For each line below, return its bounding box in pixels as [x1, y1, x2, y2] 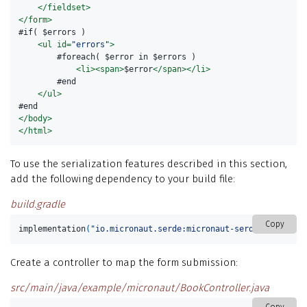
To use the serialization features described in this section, [10, 158, 287, 171]
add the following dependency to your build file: [10, 173, 235, 186]
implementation [19, 224, 86, 234]
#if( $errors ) [19, 27, 86, 38]
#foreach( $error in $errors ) [19, 52, 197, 62]
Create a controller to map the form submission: [10, 256, 238, 269]
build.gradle [10, 198, 65, 211]
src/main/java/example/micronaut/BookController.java [10, 281, 269, 294]
